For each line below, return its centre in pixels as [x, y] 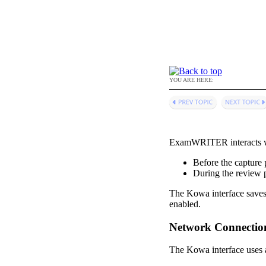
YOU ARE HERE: [191, 80]
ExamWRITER [198, 142]
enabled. [185, 204]
